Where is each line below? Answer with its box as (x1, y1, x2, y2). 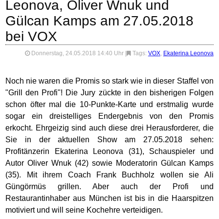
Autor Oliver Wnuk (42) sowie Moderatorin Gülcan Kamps (5, 159, 214, 167)
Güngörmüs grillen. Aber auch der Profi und (5, 182, 214, 191)
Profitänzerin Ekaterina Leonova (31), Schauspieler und (5, 147, 214, 155)
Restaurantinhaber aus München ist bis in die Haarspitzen (5, 194, 214, 202)
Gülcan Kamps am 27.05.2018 (5, 13, 194, 28)
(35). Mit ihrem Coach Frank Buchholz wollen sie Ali (5, 171, 214, 179)
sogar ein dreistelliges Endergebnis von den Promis (5, 112, 214, 120)
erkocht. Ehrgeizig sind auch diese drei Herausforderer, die (5, 124, 214, 132)
